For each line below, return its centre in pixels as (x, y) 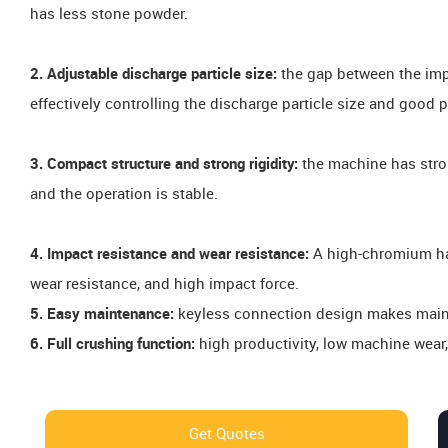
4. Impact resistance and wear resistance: (169, 254)
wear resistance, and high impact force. (164, 284)
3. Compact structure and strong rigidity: (164, 164)
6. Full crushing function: (114, 344)
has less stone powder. (109, 14)
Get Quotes (226, 434)
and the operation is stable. (124, 194)
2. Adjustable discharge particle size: (153, 74)
